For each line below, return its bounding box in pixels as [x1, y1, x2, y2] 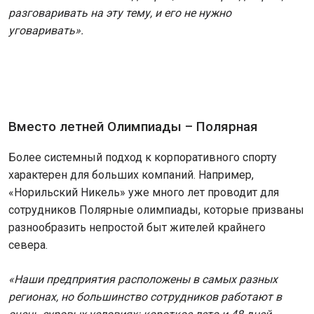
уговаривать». [8, 24, 83, 38]
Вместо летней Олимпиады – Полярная [8, 118, 265, 135]
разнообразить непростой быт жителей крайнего [8, 221, 266, 235]
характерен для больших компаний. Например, [8, 168, 254, 182]
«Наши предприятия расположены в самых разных [8, 273, 278, 287]
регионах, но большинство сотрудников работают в [8, 290, 282, 304]
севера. [8, 238, 50, 252]
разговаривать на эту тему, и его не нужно [8, 6, 231, 20]
